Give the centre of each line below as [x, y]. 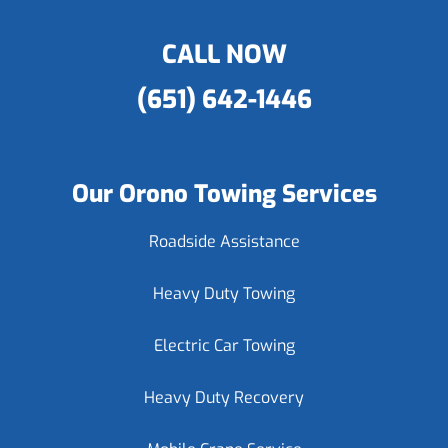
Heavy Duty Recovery [224, 397]
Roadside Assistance [224, 241]
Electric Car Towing [224, 345]
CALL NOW [224, 54]
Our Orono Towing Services [224, 194]
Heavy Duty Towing [224, 293]
